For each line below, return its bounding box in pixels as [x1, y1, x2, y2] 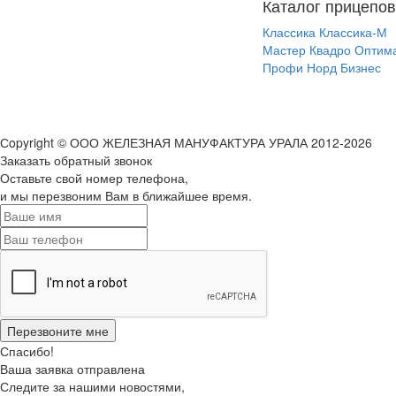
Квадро [309, 41, 351, 58]
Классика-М [319, 23, 387, 41]
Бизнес [340, 58, 381, 76]
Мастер [263, 41, 306, 58]
